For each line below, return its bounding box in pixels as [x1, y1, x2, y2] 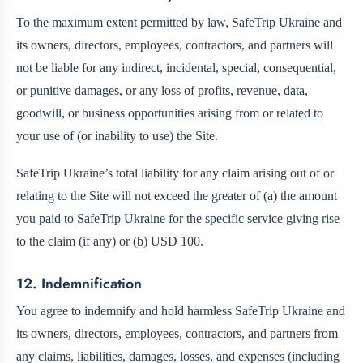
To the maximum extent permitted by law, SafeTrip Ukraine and [16, 15, 342, 29]
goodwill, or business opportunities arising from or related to [16, 105, 323, 120]
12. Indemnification [16, 272, 142, 294]
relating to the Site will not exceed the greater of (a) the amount [16, 188, 337, 203]
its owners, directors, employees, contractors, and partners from [16, 326, 338, 340]
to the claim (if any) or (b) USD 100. [16, 233, 203, 248]
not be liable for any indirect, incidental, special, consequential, [16, 60, 336, 75]
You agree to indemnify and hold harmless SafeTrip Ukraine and [16, 303, 345, 318]
